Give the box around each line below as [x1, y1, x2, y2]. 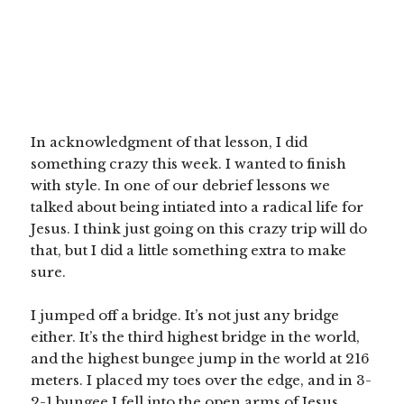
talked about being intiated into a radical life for [31, 198, 364, 216]
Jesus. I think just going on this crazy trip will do [31, 220, 368, 238]
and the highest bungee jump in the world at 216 [31, 350, 371, 368]
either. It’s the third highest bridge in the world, [31, 328, 361, 346]
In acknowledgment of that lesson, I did [31, 133, 308, 151]
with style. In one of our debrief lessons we [31, 177, 331, 195]
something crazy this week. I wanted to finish [31, 155, 347, 173]
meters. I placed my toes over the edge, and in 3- [31, 372, 372, 390]
